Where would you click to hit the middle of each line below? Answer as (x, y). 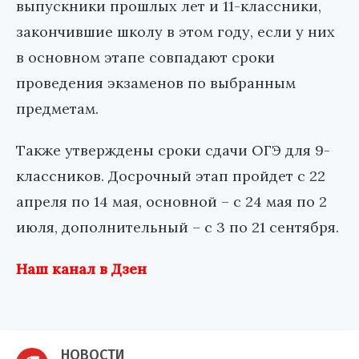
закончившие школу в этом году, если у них (175, 32)
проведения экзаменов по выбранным (156, 83)
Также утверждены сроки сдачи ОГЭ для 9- (173, 151)
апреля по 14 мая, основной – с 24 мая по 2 (171, 202)
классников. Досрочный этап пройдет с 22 (171, 176)
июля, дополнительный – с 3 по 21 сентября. (177, 228)
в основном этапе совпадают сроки (145, 58)
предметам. (57, 109)
